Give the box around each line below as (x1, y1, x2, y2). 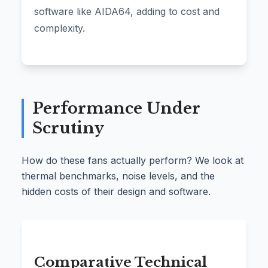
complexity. (34, 22, 85, 34)
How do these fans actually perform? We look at (22, 154, 243, 167)
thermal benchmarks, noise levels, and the (22, 170, 215, 182)
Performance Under (32, 99, 200, 118)
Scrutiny (32, 118, 104, 138)
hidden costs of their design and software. (22, 185, 211, 198)
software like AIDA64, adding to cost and (34, 5, 220, 17)
